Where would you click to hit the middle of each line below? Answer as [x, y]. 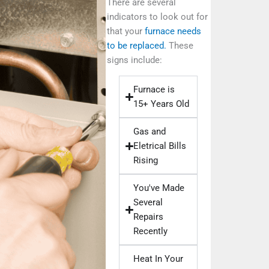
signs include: [134, 60]
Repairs [148, 217]
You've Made [159, 188]
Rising [145, 161]
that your [125, 31]
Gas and [149, 132]
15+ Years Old [161, 104]
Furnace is [154, 90]
